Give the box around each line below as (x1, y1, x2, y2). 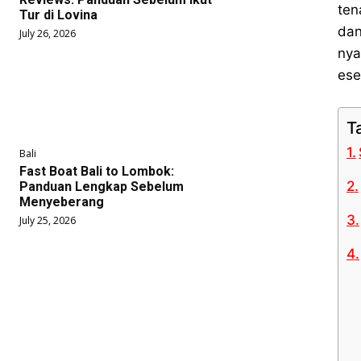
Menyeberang (19, 193, 104, 210)
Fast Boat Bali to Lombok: (19, 163, 174, 179)
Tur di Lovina (19, 6, 98, 23)
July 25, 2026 (19, 213, 76, 227)
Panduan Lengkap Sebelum (19, 178, 184, 194)
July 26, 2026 (19, 26, 76, 40)
